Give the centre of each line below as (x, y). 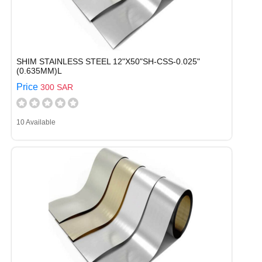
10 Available (36, 122)
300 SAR (57, 87)
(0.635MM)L (39, 71)
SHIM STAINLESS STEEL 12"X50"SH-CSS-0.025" (108, 61)
